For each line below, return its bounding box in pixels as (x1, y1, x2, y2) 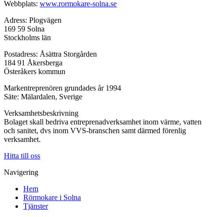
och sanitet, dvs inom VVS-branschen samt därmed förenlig (4, 126, 186, 135)
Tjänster (23, 202, 48, 211)
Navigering (4, 168, 38, 177)
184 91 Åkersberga (4, 59, 62, 67)
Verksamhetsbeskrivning (4, 109, 78, 118)
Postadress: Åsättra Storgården (4, 50, 97, 59)
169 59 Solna (4, 25, 45, 33)
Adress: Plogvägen (4, 16, 62, 25)
